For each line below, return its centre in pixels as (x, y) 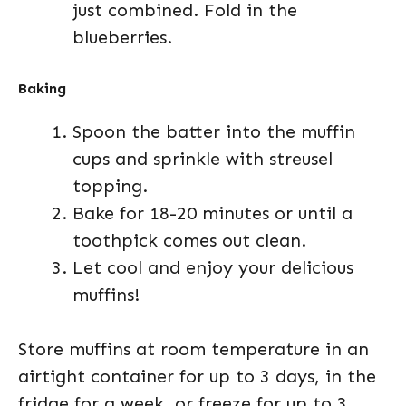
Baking (42, 88)
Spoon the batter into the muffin (214, 131)
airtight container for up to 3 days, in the (197, 376)
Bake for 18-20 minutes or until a (213, 213)
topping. (110, 185)
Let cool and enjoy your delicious (213, 267)
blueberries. (122, 37)
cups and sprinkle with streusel (203, 158)
